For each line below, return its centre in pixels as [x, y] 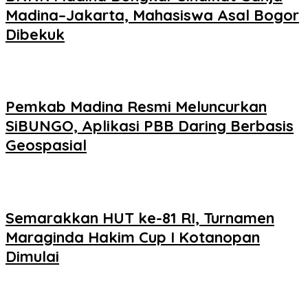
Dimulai [32, 256]
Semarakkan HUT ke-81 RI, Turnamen [140, 218]
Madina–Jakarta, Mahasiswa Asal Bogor [152, 15]
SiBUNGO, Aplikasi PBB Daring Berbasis [150, 126]
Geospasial [46, 145]
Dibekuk [35, 34]
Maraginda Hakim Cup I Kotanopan [133, 237]
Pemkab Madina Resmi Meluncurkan [136, 107]
